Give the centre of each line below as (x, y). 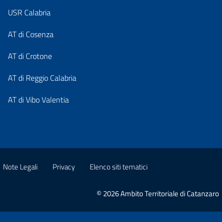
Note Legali (20, 166)
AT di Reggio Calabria (42, 78)
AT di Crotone (30, 56)
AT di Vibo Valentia (38, 99)
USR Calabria (29, 12)
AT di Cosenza (31, 34)
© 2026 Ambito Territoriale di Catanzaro (158, 193)
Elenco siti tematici (119, 166)
